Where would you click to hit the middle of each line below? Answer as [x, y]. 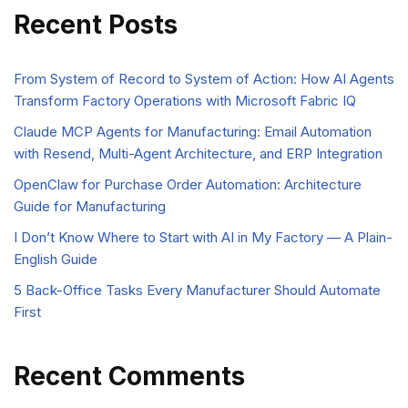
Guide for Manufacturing [90, 207]
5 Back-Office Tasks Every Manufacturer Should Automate [197, 291]
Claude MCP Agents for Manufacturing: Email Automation [193, 132]
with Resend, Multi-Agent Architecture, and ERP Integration [198, 154]
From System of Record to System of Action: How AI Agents [204, 79]
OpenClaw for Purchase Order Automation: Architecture [188, 185]
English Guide [56, 260]
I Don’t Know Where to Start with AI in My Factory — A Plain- [203, 238]
